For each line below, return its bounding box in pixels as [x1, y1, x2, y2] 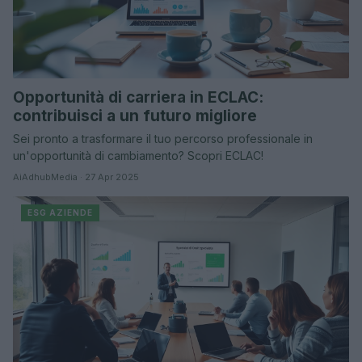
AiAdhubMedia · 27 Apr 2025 [13, 171, 139, 183]
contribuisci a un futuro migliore [13, 107, 257, 126]
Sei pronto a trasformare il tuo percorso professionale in [13, 132, 313, 146]
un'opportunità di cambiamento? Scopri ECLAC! [13, 149, 263, 163]
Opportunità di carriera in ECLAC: [13, 88, 263, 107]
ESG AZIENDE [27, 208, 93, 218]
